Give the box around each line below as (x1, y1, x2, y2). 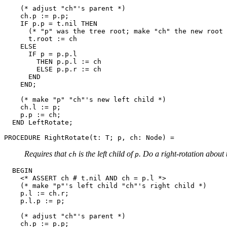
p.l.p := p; (4, 197, 65, 205)
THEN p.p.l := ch (4, 57, 101, 65)
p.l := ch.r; (4, 189, 69, 197)
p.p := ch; (4, 110, 61, 119)
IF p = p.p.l (4, 50, 77, 58)
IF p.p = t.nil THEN (4, 19, 97, 27)
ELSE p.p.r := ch (4, 65, 101, 73)
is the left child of (77, 149, 135, 158)
